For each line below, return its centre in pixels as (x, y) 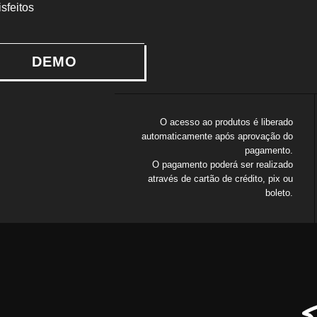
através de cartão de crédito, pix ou (220, 179)
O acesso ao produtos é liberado (226, 122)
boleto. (279, 193)
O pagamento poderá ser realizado (222, 165)
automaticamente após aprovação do (217, 136)
